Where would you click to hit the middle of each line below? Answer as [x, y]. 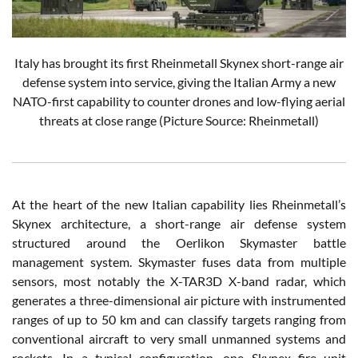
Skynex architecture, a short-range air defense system [179, 223]
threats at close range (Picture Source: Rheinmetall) [179, 120]
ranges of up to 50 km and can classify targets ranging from [179, 319]
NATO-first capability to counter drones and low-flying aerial [179, 101]
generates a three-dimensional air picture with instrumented [179, 300]
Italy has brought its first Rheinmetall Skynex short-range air [179, 62]
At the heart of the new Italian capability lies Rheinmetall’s [179, 204]
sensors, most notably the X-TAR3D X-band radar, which [179, 280]
